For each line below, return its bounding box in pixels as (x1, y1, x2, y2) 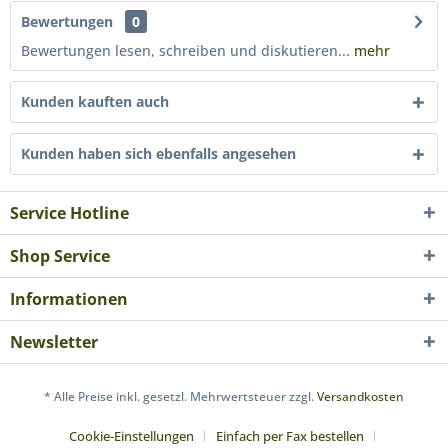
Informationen (10, 288, 128, 310)
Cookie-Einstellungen (69, 427, 194, 446)
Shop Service (10, 245, 110, 267)
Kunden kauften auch (21, 92, 169, 111)
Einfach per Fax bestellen (216, 427, 364, 446)
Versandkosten (317, 388, 404, 406)
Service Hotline (10, 202, 129, 224)
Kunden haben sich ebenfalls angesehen (21, 144, 296, 163)
